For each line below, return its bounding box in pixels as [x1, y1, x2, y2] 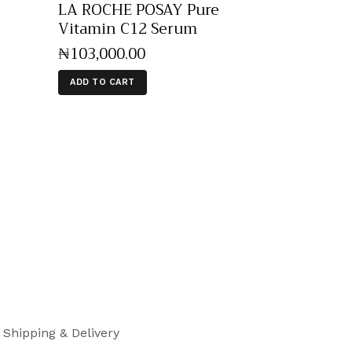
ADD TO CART [70, 77, 135, 88]
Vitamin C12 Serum [57, 16, 197, 42]
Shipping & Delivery [2, 325, 119, 341]
